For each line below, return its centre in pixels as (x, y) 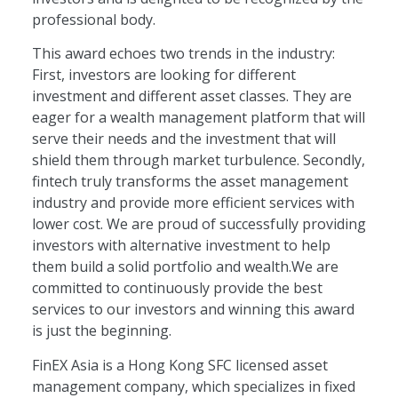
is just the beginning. (101, 331)
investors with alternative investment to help (181, 246)
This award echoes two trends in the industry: (183, 54)
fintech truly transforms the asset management (190, 182)
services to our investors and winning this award (193, 310)
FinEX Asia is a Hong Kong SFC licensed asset (179, 365)
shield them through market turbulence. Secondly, (198, 160)
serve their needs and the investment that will (183, 139)
